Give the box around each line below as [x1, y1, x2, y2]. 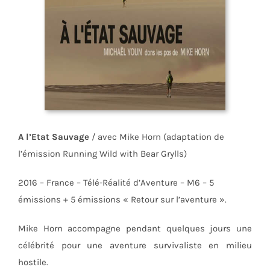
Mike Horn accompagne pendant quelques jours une [17, 223, 253, 234]
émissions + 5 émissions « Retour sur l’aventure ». [17, 194, 227, 206]
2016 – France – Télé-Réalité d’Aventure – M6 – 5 [17, 177, 214, 189]
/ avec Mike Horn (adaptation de [89, 131, 224, 143]
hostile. [17, 257, 48, 268]
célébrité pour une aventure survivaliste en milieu [17, 240, 253, 251]
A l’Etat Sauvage [17, 131, 89, 143]
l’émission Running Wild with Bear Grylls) [17, 148, 187, 160]
